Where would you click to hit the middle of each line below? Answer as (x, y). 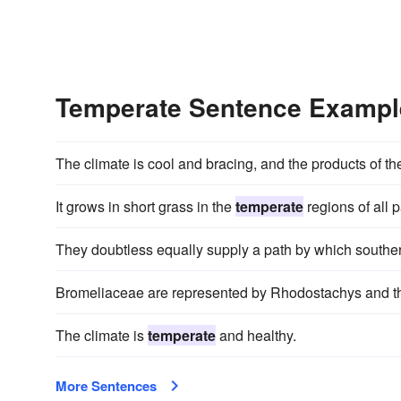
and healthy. (256, 335)
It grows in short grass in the (145, 206)
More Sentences (106, 386)
